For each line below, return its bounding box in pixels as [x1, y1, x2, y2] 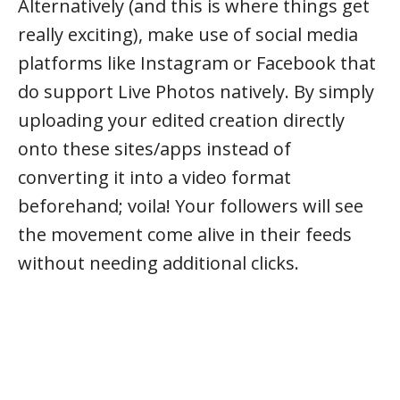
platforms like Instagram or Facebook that [18, 50, 376, 75]
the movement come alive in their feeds [18, 221, 352, 246]
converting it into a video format [18, 164, 291, 189]
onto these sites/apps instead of [18, 136, 291, 161]
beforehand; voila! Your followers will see [18, 193, 363, 218]
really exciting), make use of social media [18, 21, 358, 46]
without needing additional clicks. [18, 250, 299, 275]
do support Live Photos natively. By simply [18, 79, 374, 104]
